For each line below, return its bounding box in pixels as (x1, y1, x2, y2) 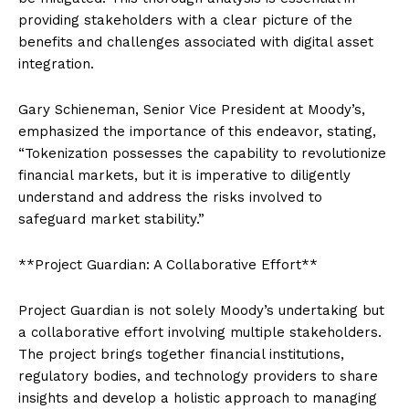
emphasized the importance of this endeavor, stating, (18, 122, 376, 140)
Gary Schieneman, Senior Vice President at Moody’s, (18, 100, 365, 118)
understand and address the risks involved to (18, 188, 322, 205)
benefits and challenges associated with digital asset (18, 33, 373, 50)
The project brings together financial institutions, (18, 345, 344, 362)
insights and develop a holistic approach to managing (18, 389, 377, 406)
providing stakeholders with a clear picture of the (18, 11, 352, 28)
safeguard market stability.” (18, 210, 204, 227)
